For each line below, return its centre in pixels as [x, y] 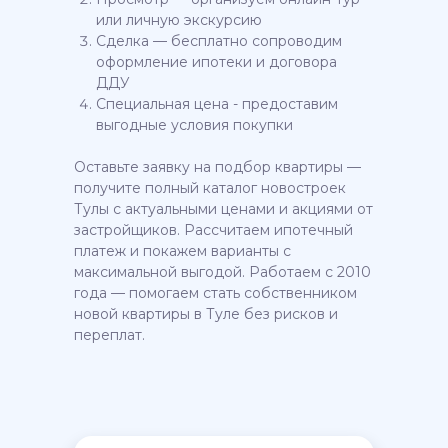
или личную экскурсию [179, 20]
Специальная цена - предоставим [217, 104]
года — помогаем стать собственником [215, 293]
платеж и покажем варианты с [182, 251]
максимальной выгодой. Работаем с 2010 [222, 272]
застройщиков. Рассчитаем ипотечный [213, 230]
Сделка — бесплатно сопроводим [219, 41]
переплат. [109, 335]
